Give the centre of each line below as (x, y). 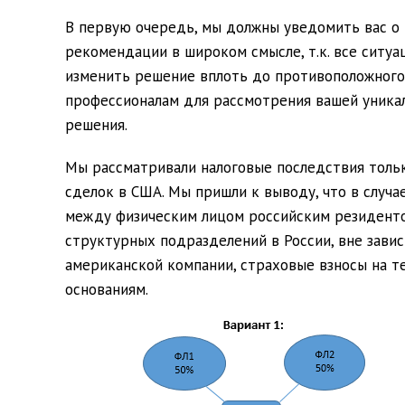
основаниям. (107, 289)
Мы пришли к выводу (242, 192)
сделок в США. (117, 192)
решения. (96, 125)
